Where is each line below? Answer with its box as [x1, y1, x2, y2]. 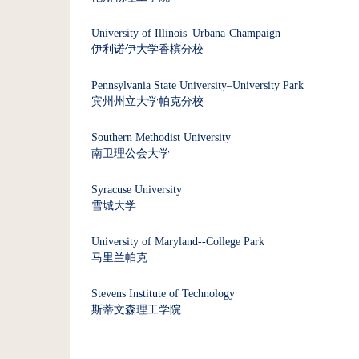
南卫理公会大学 [91, 147, 170, 159]
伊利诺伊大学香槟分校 [91, 43, 204, 55]
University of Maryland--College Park [91, 236, 264, 248]
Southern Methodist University [91, 131, 231, 143]
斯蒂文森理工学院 [91, 304, 181, 316]
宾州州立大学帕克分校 [91, 95, 204, 107]
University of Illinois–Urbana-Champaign [91, 27, 280, 39]
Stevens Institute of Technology [91, 288, 235, 300]
